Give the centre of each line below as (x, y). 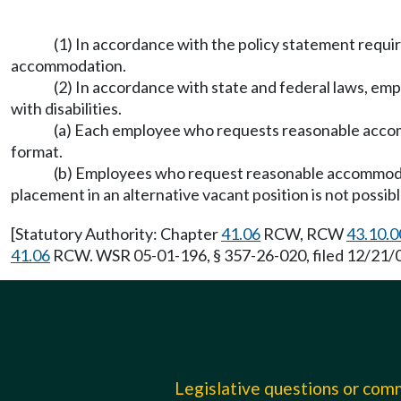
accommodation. (68, 65)
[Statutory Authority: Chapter (116, 234)
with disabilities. (66, 108)
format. (37, 151)
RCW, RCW (303, 234)
